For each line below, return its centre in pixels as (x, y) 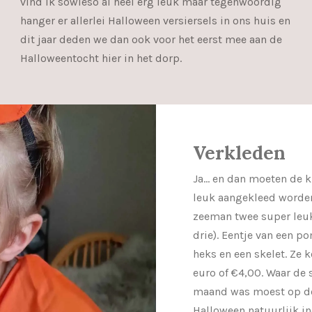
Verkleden (239, 153)
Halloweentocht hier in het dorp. (102, 58)
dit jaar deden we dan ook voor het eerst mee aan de (151, 39)
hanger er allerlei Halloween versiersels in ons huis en (155, 20)
